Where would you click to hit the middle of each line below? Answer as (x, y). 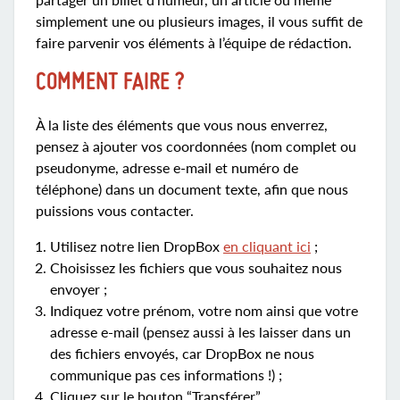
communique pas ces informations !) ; (166, 375)
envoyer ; (79, 289)
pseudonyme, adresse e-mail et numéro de (167, 167)
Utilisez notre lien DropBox (137, 246)
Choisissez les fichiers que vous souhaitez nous (196, 267)
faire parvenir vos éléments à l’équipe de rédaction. (194, 42)
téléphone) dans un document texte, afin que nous (192, 189)
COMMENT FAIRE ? (110, 83)
